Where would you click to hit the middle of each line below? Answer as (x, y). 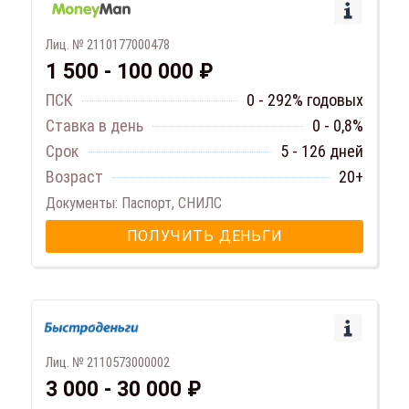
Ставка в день (94, 126)
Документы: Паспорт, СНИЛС (134, 204)
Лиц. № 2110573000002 (108, 363)
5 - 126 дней (322, 152)
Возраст (74, 177)
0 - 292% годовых (305, 100)
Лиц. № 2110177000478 (108, 45)
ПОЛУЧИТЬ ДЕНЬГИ (204, 236)
